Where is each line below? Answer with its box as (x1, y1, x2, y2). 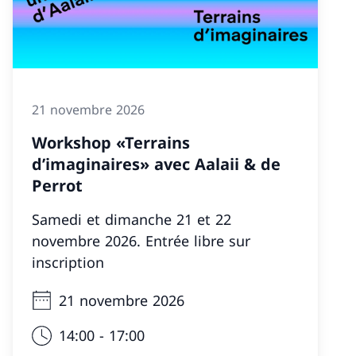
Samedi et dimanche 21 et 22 (32, 210, 231, 229)
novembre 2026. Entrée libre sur (32, 231, 250, 250)
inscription (32, 253, 104, 272)
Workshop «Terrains (32, 132, 190, 153)
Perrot (32, 175, 83, 196)
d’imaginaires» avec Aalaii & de (32, 153, 281, 175)
